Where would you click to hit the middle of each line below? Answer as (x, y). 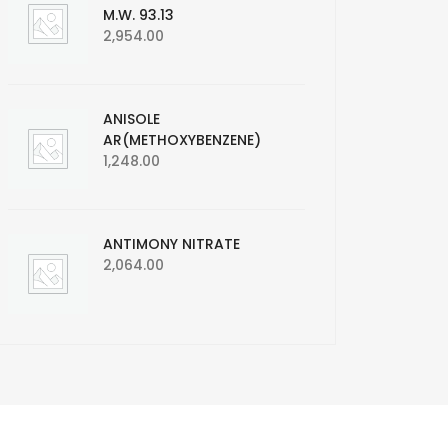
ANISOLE (131, 119)
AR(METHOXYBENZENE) (182, 140)
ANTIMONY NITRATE (171, 244)
